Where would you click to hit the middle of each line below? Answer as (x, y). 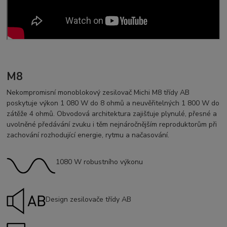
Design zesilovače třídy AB (89, 200)
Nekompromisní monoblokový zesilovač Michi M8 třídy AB (98, 93)
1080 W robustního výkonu (100, 162)
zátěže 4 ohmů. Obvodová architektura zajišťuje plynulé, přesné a (112, 114)
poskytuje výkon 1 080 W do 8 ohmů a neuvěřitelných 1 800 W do (113, 103)
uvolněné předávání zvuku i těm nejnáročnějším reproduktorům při (112, 125)
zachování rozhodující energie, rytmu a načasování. (88, 135)
